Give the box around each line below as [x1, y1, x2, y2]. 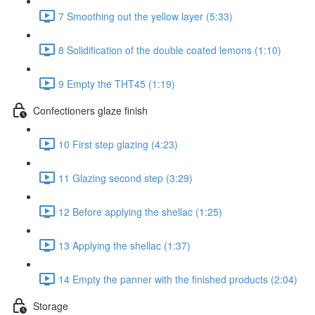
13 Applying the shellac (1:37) [58, 238, 191, 252]
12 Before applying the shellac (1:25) [58, 204, 222, 219]
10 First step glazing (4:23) [58, 136, 178, 151]
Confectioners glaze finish [33, 103, 148, 117]
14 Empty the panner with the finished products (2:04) [58, 271, 297, 286]
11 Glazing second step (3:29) [58, 170, 193, 185]
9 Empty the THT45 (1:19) [58, 76, 175, 91]
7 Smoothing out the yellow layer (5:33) [58, 8, 233, 23]
